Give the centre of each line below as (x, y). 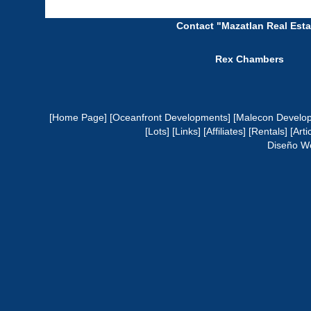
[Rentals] (268, 132)
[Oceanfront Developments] (170, 118)
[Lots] (157, 132)
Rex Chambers (250, 59)
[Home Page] (78, 118)
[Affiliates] (225, 132)
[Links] (186, 132)
